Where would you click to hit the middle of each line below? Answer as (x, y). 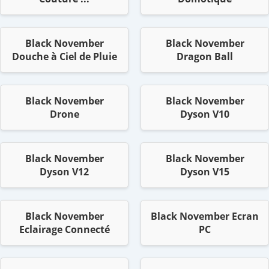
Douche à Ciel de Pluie (64, 57)
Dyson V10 (205, 114)
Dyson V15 (205, 172)
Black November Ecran (205, 216)
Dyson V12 (64, 172)
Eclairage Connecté (64, 230)
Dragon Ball (205, 57)
